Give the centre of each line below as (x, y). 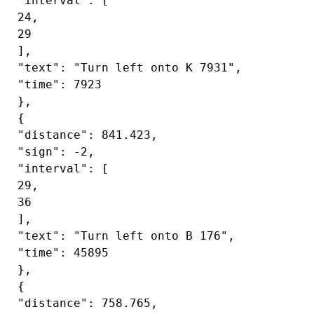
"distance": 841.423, (84, 135)
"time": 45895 (60, 253)
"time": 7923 (56, 84)
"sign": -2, (53, 152)
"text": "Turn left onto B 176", (123, 236)
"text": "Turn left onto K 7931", (126, 68)
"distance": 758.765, (84, 303)
